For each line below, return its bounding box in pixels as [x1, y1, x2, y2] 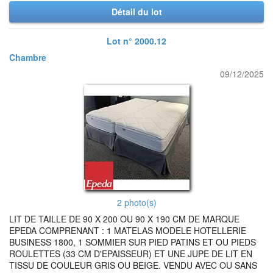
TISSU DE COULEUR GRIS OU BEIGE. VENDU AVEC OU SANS [9, 259, 257, 271]
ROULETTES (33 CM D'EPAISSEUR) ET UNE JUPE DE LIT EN [9, 247, 252, 260]
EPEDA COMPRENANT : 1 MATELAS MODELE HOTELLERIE [9, 224, 246, 236]
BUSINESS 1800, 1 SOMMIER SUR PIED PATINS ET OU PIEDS [9, 236, 256, 248]
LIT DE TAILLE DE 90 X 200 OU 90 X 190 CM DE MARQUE [9, 213, 239, 225]
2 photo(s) [116, 196, 157, 208]
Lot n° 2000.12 [107, 35, 166, 47]
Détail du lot [111, 5, 162, 18]
